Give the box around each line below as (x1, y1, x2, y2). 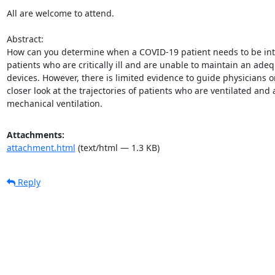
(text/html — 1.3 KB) (75, 141, 160, 153)
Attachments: (6, 128, 64, 141)
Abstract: (6, 33, 46, 45)
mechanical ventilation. (6, 97, 103, 109)
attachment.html (6, 141, 76, 153)
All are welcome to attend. (6, 7, 117, 19)
